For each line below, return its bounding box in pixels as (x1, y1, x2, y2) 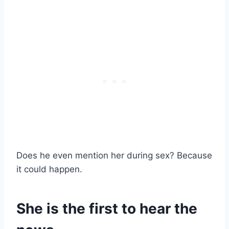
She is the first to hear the (16, 200, 197, 218)
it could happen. (16, 164, 82, 175)
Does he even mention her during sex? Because (16, 150, 212, 161)
